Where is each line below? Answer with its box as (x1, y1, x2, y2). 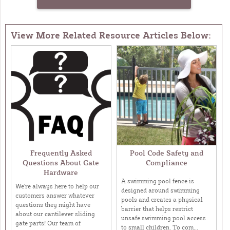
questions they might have (15, 200, 90, 208)
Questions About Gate (23, 158, 100, 167)
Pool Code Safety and (129, 148, 203, 157)
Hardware (44, 167, 79, 177)
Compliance (145, 158, 187, 167)
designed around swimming (121, 186, 200, 195)
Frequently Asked (30, 148, 92, 157)
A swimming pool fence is (121, 177, 194, 185)
